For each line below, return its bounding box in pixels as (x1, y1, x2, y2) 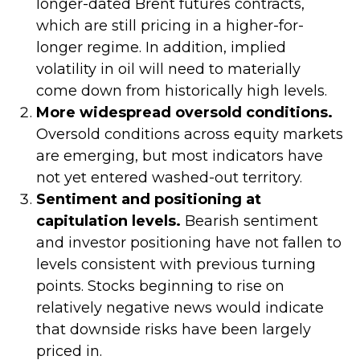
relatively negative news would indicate (36, 299, 324, 317)
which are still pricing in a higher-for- (36, 17, 304, 35)
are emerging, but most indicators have (36, 147, 323, 166)
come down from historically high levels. (36, 82, 331, 100)
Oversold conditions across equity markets (36, 125, 343, 144)
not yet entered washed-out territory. (36, 169, 302, 187)
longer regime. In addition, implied (36, 39, 286, 57)
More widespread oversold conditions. (36, 104, 333, 122)
